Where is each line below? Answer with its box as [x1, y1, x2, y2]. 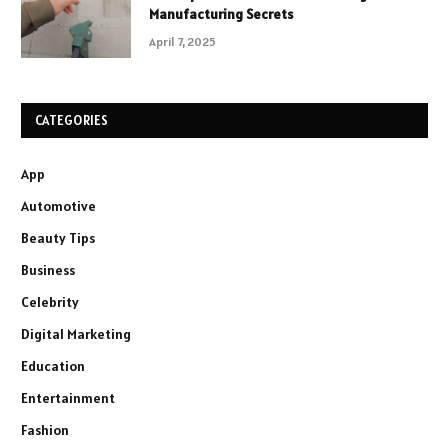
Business [21, 260, 75, 279]
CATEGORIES [35, 111, 109, 129]
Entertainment [21, 388, 115, 407]
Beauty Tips [21, 228, 95, 247]
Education [21, 356, 85, 375]
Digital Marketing [21, 324, 131, 343]
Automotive [21, 196, 96, 215]
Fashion [21, 420, 69, 439]
